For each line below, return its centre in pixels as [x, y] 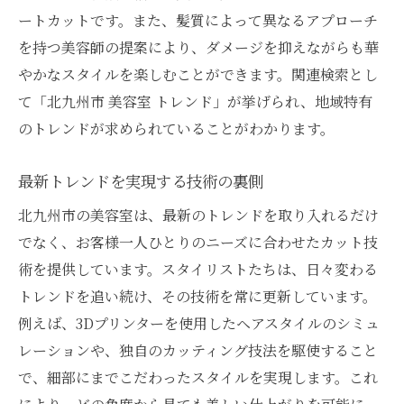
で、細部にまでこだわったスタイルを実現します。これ [198, 377]
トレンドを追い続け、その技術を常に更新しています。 [197, 296]
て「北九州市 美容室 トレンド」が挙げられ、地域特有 [195, 101]
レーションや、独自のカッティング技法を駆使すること [198, 350]
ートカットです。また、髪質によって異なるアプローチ [198, 20]
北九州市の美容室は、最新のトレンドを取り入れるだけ [198, 215]
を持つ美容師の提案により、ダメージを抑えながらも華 [198, 47]
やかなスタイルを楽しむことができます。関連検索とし [198, 74]
